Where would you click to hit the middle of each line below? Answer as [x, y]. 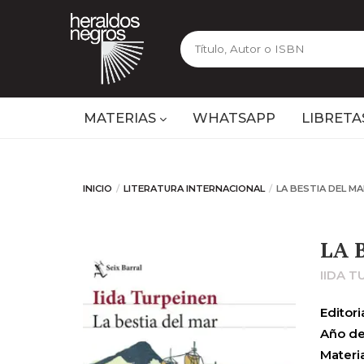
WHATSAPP [234, 118]
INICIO [97, 188]
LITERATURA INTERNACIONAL [194, 188]
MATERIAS [121, 118]
